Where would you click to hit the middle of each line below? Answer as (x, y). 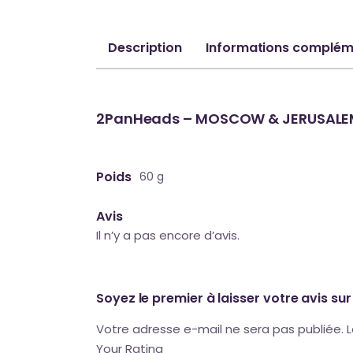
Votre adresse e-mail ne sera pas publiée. (220, 329)
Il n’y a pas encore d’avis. (168, 235)
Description (145, 47)
